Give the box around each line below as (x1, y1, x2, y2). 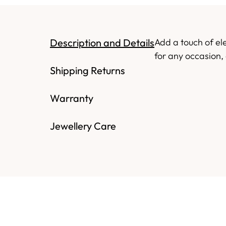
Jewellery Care (50, 120, 116, 132)
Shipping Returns (50, 64, 125, 77)
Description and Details (50, 36, 154, 49)
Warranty (50, 92, 93, 104)
